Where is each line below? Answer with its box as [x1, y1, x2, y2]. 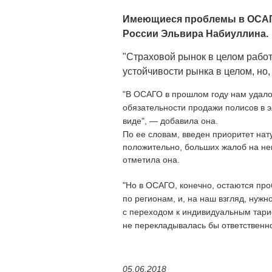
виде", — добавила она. [123, 115, 218, 126]
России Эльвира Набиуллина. [123, 28, 268, 39]
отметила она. [123, 154, 180, 165]
